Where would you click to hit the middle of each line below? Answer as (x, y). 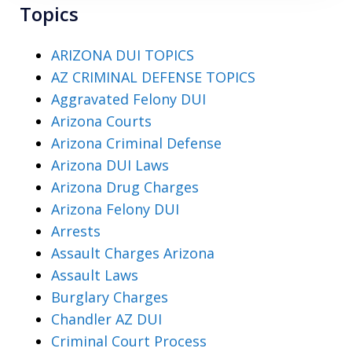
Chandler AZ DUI (106, 319)
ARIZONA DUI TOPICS (123, 55)
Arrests (76, 231)
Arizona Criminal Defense (136, 143)
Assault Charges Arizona (133, 253)
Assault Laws (95, 275)
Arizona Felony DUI (115, 209)
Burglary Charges (110, 297)
